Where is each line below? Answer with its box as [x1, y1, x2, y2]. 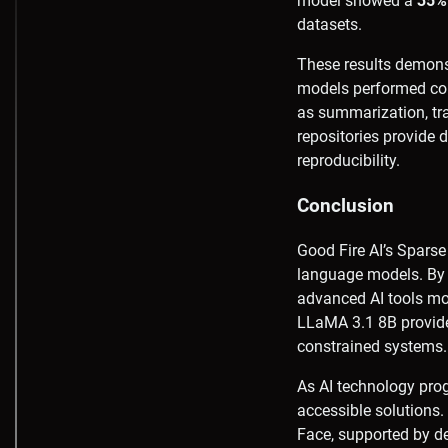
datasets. [297, 15, 362, 35]
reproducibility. [297, 151, 400, 171]
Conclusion [297, 195, 394, 218]
